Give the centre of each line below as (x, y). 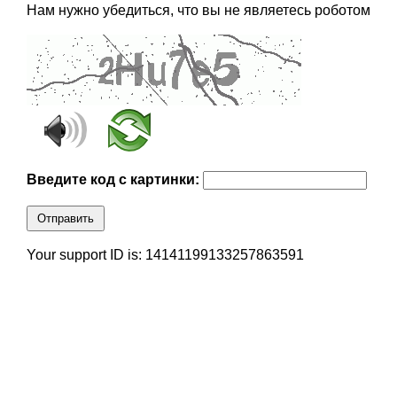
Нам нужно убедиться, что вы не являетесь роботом (198, 11)
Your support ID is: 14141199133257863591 (165, 255)
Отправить (65, 219)
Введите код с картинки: (114, 180)
